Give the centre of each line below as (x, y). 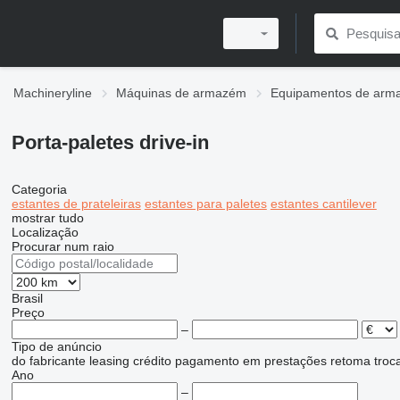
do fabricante (48, 361)
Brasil (27, 298)
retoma (350, 361)
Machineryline (53, 93)
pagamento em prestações (250, 361)
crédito (152, 361)
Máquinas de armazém (181, 93)
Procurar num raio (62, 246)
